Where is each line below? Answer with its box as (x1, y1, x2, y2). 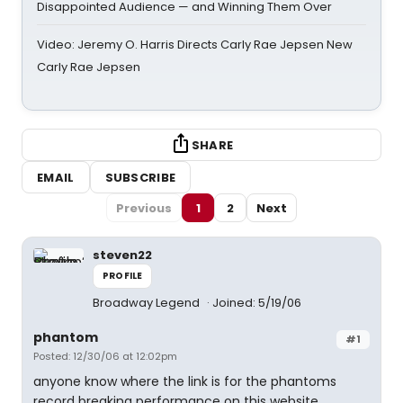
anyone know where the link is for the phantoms (33, 372, 336, 390)
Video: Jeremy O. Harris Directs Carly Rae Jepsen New (37, 36, 353, 53)
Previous (116, 199, 172, 217)
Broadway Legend (93, 294, 202, 311)
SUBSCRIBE (104, 168, 176, 186)
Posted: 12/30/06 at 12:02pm (33, 349, 177, 363)
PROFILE (103, 269, 143, 282)
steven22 (93, 246, 152, 264)
